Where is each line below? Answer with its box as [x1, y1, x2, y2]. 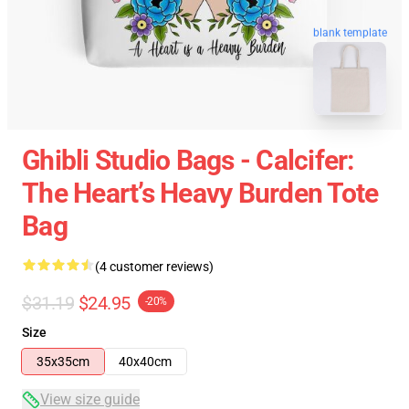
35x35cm [37, 354, 89, 370]
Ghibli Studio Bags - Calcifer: [22, 144, 354, 177]
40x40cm [119, 354, 172, 370]
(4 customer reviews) [95, 259, 214, 275]
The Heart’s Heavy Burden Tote [22, 177, 379, 210]
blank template [313, 25, 387, 38]
